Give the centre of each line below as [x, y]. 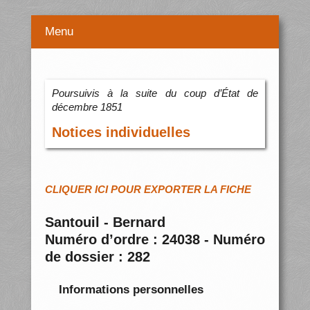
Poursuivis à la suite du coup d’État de [155, 93]
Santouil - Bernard [105, 222]
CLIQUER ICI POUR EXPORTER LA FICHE [148, 190]
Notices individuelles [121, 133]
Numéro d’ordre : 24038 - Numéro [155, 240]
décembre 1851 [87, 107]
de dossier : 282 [97, 257]
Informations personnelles [131, 289]
